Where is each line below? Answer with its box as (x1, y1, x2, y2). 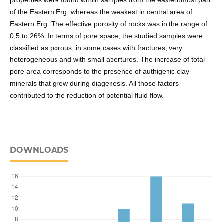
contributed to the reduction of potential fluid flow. (9, 91, 164, 100)
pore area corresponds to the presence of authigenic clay (9, 67, 189, 76)
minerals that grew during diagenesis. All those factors (9, 79, 179, 88)
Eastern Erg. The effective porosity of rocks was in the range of (9, 20, 207, 28)
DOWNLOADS (9, 145, 68, 155)
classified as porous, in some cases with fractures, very (9, 44, 182, 52)
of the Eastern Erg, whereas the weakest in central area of (9, 8, 192, 16)
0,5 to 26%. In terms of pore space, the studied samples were (9, 32, 203, 40)
